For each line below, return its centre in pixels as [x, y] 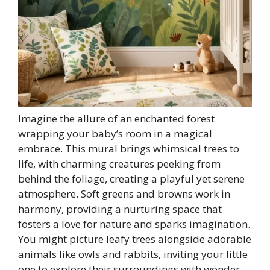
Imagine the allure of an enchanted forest [116, 119]
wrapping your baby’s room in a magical [115, 134]
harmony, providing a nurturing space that [120, 209]
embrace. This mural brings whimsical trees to [129, 149]
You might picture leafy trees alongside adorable [135, 239]
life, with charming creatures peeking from [119, 164]
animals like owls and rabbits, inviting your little [133, 254]
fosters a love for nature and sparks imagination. [134, 224]
